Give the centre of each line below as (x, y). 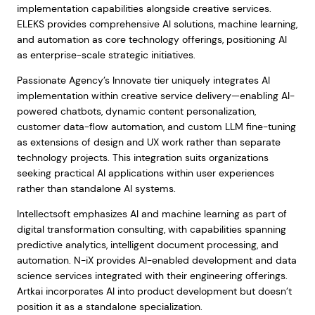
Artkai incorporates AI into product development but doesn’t (154, 291)
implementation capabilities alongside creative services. (144, 8)
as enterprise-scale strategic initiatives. (106, 55)
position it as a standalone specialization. (109, 307)
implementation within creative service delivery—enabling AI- (155, 96)
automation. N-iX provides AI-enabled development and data (156, 260)
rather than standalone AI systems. (96, 188)
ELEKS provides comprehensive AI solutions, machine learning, (157, 24)
